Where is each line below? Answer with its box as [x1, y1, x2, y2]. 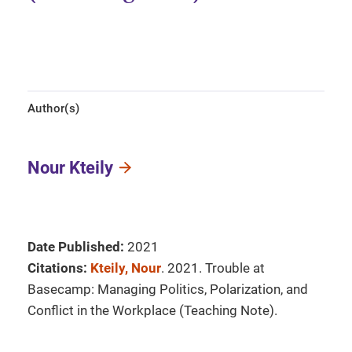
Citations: [27, 260, 87, 276]
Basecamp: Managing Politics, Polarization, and [27, 281, 308, 297]
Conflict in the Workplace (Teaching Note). [27, 302, 277, 318]
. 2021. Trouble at [161, 260, 265, 276]
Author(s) [27, 101, 80, 115]
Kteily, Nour [90, 260, 161, 276]
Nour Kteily [27, 158, 113, 178]
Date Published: [27, 239, 124, 255]
